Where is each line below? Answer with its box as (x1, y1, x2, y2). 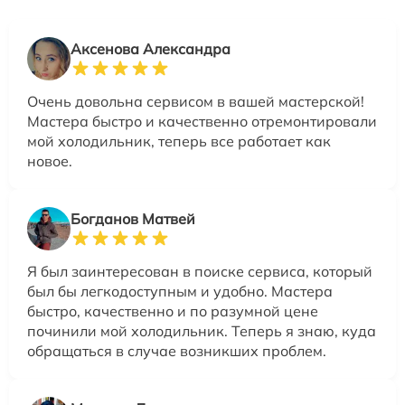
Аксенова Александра (71, 40, 231, 58)
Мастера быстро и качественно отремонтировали (27, 112, 377, 130)
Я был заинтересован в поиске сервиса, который (27, 262, 372, 280)
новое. (27, 152, 72, 170)
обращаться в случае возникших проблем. (27, 342, 326, 360)
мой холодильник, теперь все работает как (27, 132, 331, 150)
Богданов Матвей (71, 210, 195, 228)
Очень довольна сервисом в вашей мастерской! (27, 92, 364, 110)
